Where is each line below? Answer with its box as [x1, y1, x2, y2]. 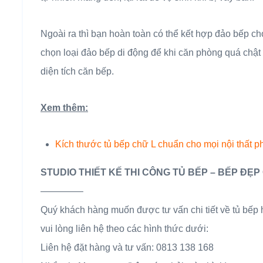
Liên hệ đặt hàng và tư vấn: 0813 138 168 [41, 242, 214, 253]
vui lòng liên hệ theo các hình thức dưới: [41, 224, 208, 234]
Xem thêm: [41, 103, 88, 113]
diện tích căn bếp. [41, 66, 114, 77]
